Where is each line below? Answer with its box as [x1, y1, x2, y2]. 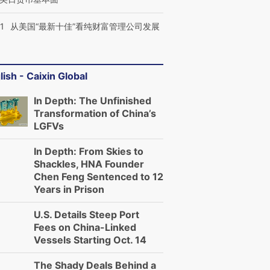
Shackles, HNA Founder [34, 158, 144, 170]
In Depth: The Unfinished [34, 95, 151, 107]
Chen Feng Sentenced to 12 [34, 171, 163, 183]
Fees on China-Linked [34, 221, 136, 233]
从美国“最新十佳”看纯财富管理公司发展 [10, 21, 160, 31]
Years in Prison [34, 183, 104, 195]
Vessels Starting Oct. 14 [34, 234, 146, 246]
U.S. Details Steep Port [34, 209, 139, 221]
